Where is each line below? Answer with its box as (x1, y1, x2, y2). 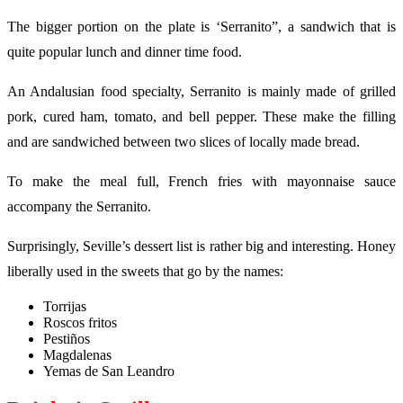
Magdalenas (43, 347, 112, 363)
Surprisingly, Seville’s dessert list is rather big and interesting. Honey (7, 238, 396, 255)
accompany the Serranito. (7, 199, 151, 215)
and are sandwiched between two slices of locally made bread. (7, 134, 360, 150)
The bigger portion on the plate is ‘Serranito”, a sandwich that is (7, 19, 396, 35)
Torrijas (43, 299, 86, 315)
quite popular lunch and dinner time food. (7, 44, 242, 60)
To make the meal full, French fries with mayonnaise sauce (7, 174, 396, 190)
